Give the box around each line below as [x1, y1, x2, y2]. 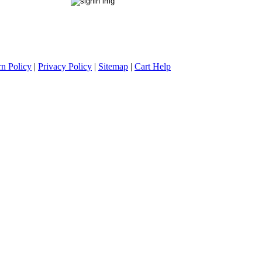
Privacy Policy [38, 61, 92, 71]
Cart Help [135, 61, 171, 71]
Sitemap [98, 61, 128, 71]
